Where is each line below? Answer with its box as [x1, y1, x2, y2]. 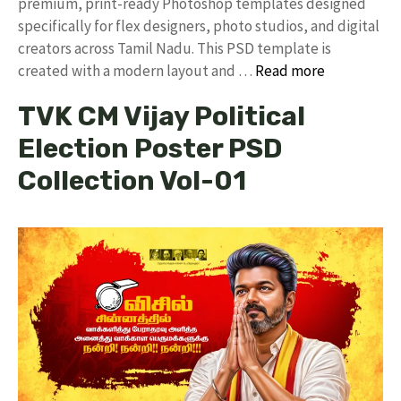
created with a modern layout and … [18, 60, 255, 81]
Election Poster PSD [18, 132, 283, 165]
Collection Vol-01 [18, 164, 246, 197]
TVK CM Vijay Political [18, 99, 305, 132]
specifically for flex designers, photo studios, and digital [18, 15, 380, 36]
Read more [255, 60, 325, 81]
